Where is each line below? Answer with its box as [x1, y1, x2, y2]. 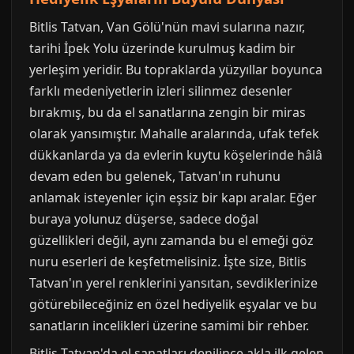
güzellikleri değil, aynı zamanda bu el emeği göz [29, 232, 314, 249]
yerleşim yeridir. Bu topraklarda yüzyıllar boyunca [29, 61, 322, 78]
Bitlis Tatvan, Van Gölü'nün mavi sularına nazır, [29, 18, 305, 36]
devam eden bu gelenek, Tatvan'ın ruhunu [29, 168, 281, 185]
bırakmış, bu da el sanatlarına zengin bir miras [29, 104, 306, 121]
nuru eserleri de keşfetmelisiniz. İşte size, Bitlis [29, 253, 307, 270]
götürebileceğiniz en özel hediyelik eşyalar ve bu [29, 296, 317, 313]
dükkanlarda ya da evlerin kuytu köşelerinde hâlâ [29, 146, 322, 164]
